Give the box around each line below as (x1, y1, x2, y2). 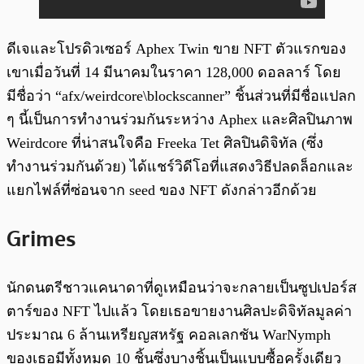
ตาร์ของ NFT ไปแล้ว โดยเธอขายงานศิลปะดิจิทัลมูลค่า (6, 302, 352, 319)
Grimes (6, 220, 76, 257)
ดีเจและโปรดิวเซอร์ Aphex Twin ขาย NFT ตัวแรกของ (6, 41, 346, 58)
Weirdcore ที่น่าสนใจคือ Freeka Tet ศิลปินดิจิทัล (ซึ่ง (6, 135, 323, 152)
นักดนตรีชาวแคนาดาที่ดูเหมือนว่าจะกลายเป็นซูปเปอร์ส (6, 279, 357, 296)
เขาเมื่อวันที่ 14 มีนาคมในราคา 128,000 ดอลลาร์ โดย (6, 64, 341, 81)
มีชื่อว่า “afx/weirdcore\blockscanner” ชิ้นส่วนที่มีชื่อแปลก (6, 88, 356, 105)
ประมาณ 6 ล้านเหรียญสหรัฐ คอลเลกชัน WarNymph (6, 326, 331, 343)
